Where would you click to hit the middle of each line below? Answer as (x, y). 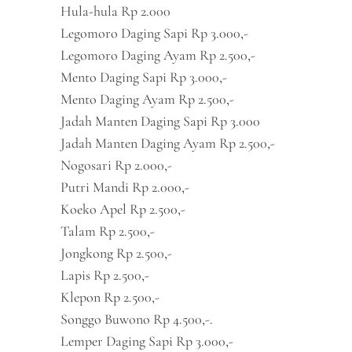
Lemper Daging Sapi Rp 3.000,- (147, 341)
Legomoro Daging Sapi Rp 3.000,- (155, 33)
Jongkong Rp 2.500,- (117, 253)
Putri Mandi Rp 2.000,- (125, 187)
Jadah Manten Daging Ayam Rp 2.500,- (168, 143)
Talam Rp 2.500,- (108, 231)
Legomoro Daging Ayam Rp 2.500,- (158, 55)
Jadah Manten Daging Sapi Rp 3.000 (161, 121)
